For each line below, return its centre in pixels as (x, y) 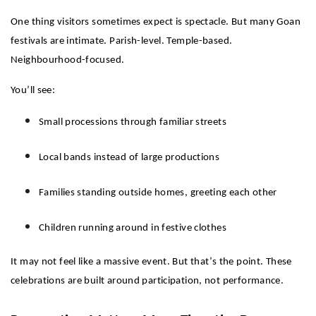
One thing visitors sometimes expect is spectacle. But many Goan (156, 23)
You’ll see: (33, 91)
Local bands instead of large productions (129, 158)
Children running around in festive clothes (133, 229)
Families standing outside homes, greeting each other (158, 193)
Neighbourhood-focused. (68, 61)
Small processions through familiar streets (133, 123)
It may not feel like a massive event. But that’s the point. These (151, 262)
